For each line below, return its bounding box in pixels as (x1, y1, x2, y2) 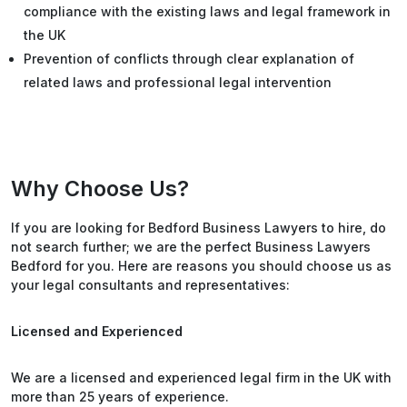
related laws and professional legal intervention (24, 74, 332, 90)
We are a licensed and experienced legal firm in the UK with (11, 370, 392, 385)
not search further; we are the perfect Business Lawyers (11, 239, 371, 254)
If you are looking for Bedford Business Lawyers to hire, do (11, 220, 386, 235)
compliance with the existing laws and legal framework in (24, 4, 391, 19)
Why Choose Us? (11, 175, 189, 202)
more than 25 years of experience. (11, 389, 229, 404)
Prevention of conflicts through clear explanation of (24, 51, 354, 66)
